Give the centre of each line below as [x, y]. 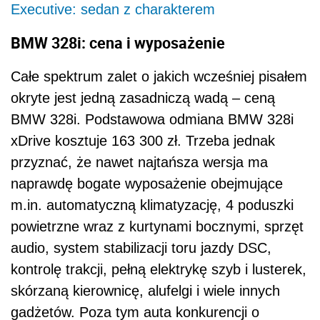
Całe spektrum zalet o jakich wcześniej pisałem [159, 76]
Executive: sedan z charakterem [113, 10]
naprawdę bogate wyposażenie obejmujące [147, 183]
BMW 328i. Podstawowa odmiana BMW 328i [152, 119]
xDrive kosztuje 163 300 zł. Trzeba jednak [143, 140]
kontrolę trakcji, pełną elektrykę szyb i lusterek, [159, 269]
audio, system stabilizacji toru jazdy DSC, [141, 247]
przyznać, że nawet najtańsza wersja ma [139, 162]
